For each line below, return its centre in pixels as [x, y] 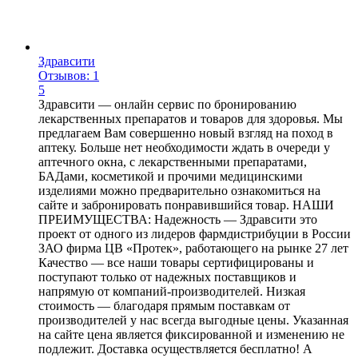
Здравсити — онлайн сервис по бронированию [167, 104]
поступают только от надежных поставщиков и [167, 276]
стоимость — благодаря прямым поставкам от [164, 305]
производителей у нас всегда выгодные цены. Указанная [193, 320]
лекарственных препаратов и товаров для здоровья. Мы [191, 118]
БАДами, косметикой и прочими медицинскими [171, 176]
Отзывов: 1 [69, 75]
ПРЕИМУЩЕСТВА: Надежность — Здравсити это [178, 219]
